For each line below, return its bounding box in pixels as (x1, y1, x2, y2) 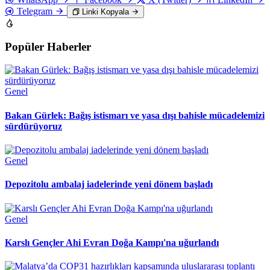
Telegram (17, 6, 52, 17)
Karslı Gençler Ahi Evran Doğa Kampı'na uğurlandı (5, 237, 219, 248)
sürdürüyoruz (5, 121, 62, 131)
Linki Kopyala (82, 7, 129, 17)
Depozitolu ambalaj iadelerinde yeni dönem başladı (5, 179, 213, 190)
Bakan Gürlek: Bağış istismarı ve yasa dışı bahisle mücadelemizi (5, 110, 265, 121)
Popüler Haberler (5, 40, 91, 53)
